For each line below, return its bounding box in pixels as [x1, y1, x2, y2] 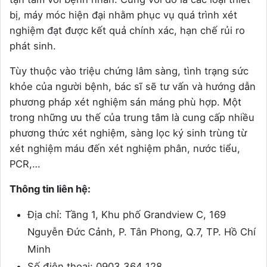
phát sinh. [10, 40, 56, 52]
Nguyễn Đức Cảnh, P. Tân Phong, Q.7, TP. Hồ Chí [27, 226, 256, 238]
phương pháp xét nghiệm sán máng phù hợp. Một [10, 96, 241, 108]
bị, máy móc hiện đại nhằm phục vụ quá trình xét [10, 9, 237, 21]
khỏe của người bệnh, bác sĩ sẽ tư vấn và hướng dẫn [10, 80, 256, 93]
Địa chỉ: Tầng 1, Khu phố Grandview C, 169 [27, 209, 226, 221]
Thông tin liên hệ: [10, 183, 91, 195]
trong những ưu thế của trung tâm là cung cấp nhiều [10, 111, 254, 124]
